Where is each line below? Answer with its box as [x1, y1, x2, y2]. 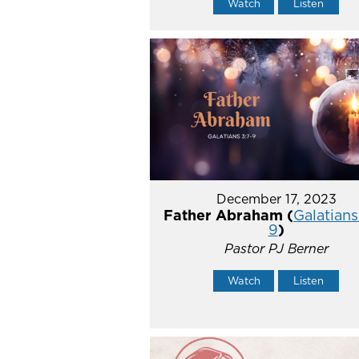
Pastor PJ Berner [224, 240, 329, 258]
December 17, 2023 [216, 190, 337, 208]
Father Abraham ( [163, 205, 294, 226]
